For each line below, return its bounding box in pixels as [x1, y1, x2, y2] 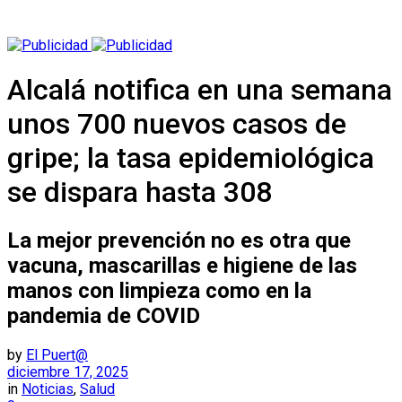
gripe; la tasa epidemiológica [7, 141, 374, 175]
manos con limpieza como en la [7, 278, 311, 304]
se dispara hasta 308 [7, 175, 272, 209]
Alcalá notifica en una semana [7, 73, 392, 107]
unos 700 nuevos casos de [7, 107, 346, 141]
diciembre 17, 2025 [7, 363, 128, 381]
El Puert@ [26, 346, 88, 364]
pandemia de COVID [7, 303, 200, 329]
